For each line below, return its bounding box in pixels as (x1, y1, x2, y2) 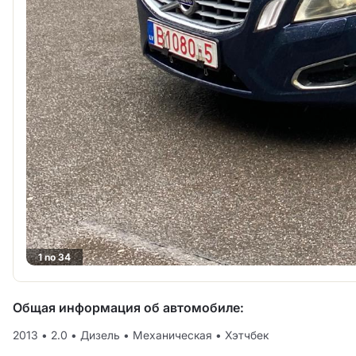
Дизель (77, 328, 123, 342)
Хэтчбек (222, 328, 269, 342)
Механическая (130, 328, 215, 342)
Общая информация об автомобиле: (13, 300, 244, 316)
